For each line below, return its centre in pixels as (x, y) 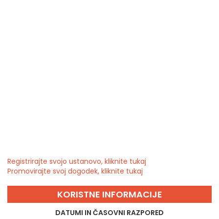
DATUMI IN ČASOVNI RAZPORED (109, 212)
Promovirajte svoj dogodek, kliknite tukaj (75, 171)
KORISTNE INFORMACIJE (109, 194)
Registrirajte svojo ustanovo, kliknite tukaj (77, 161)
